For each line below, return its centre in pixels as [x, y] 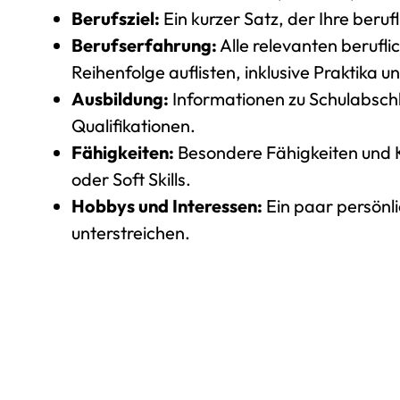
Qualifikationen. [133, 125]
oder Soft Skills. [131, 179]
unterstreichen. [131, 233]
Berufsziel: [116, 18]
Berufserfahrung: [144, 45]
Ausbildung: [120, 99]
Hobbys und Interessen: [167, 206]
